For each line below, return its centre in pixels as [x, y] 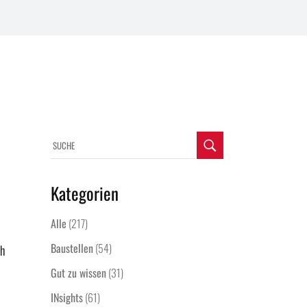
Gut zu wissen [78, 273]
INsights [66, 297]
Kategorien [84, 193]
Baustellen [72, 248]
